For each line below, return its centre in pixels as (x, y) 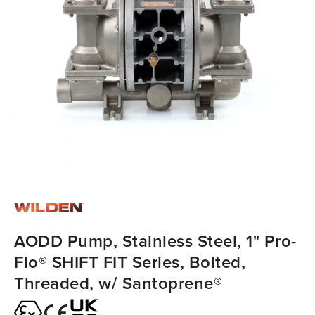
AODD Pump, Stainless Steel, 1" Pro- (155, 241)
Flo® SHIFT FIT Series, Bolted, (130, 262)
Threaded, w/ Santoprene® (118, 283)
